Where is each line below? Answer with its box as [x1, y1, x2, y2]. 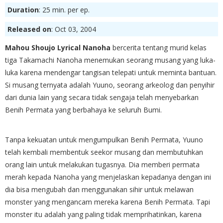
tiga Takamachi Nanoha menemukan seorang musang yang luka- [5, 55, 216, 65]
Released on [7, 24, 51, 34]
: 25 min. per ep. [39, 4, 90, 14]
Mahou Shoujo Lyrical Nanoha [5, 42, 111, 52]
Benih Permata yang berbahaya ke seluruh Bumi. [5, 105, 162, 114]
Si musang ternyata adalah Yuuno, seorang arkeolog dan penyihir [5, 80, 215, 90]
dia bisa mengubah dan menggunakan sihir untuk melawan [5, 184, 194, 194]
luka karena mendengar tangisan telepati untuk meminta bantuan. [5, 67, 217, 77]
